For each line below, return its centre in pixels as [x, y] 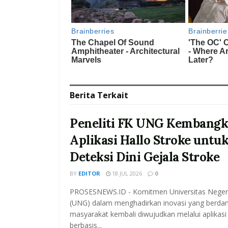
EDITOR [89, 174]
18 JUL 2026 [126, 174]
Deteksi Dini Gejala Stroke [145, 157]
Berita [83, 95]
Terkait [113, 95]
